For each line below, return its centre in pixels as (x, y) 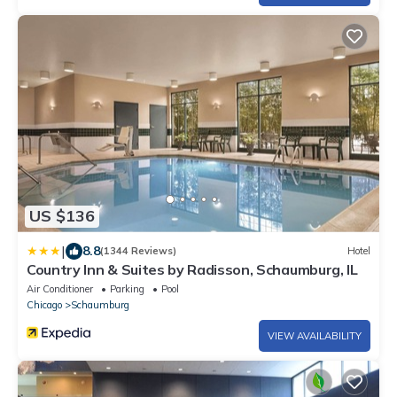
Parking (127, 288)
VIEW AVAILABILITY (315, 335)
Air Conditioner (60, 288)
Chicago (44, 304)
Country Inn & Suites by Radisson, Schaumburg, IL (192, 269)
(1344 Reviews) (138, 251)
